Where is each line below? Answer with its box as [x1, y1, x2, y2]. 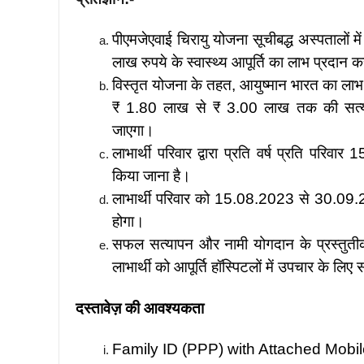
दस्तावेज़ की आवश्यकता [76, 299, 204, 317]
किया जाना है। [112, 167, 191, 185]
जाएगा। [112, 122, 154, 140]
